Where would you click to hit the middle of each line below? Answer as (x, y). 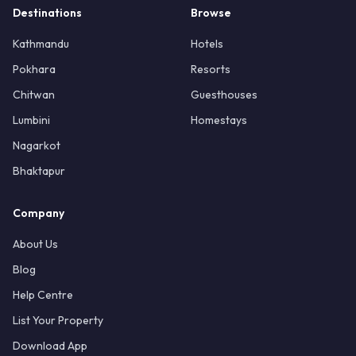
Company (39, 213)
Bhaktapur (39, 171)
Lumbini (31, 120)
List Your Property (58, 320)
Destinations (47, 13)
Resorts (211, 69)
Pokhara (34, 69)
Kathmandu (41, 44)
